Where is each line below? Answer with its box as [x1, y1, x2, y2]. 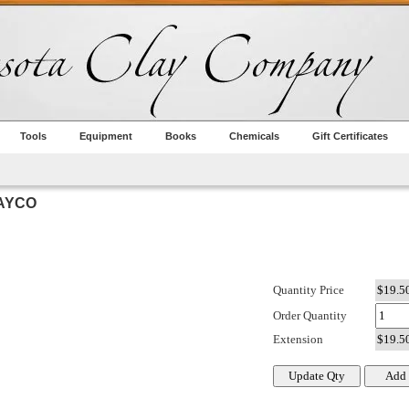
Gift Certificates [312, 131, 388, 142]
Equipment [79, 131, 132, 142]
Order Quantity [273, 309, 347, 323]
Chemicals [229, 131, 279, 142]
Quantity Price [273, 283, 344, 298]
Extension [273, 332, 323, 347]
